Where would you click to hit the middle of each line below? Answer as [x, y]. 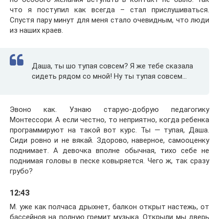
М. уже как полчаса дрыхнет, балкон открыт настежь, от [109, 207]
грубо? [21, 171]
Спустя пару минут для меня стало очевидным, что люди [109, 20]
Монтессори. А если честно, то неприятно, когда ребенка [109, 120]
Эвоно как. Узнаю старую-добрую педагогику [109, 110]
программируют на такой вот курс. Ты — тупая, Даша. [109, 130]
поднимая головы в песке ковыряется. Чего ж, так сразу [109, 161]
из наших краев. [36, 31]
